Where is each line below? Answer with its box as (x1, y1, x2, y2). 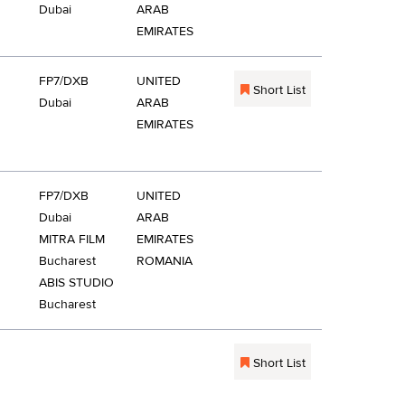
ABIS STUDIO (39, 275, 114, 291)
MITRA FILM (39, 231, 105, 248)
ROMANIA (137, 253, 193, 269)
